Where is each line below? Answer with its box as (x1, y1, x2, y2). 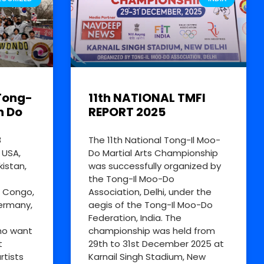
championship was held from (88, 225, 215, 237)
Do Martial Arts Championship (88, 147, 218, 160)
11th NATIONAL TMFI (88, 90, 206, 107)
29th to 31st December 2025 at (88, 237, 224, 250)
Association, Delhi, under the (88, 186, 212, 199)
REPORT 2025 (88, 104, 166, 121)
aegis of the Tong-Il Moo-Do (88, 199, 213, 212)
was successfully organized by (88, 160, 221, 173)
